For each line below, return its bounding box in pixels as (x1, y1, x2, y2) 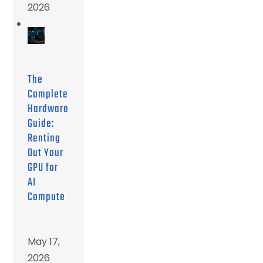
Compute (28, 188, 66, 206)
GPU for (28, 159, 59, 177)
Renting (28, 129, 61, 147)
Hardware (28, 100, 69, 118)
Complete (28, 85, 69, 103)
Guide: (28, 114, 55, 133)
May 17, (28, 234, 60, 248)
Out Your (28, 144, 64, 162)
